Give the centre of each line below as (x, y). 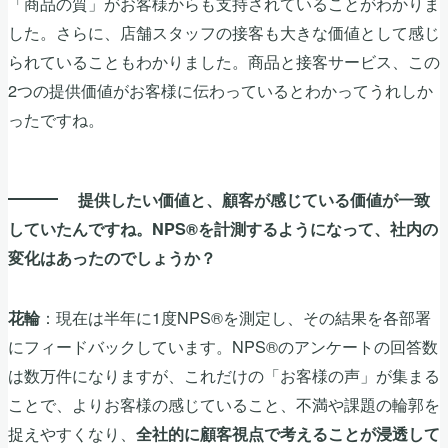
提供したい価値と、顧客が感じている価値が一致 (254, 200)
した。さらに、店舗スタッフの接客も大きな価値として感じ (224, 31)
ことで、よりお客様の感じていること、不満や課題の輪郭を (224, 404)
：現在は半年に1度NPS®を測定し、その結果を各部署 (235, 317)
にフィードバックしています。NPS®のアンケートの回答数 (223, 346)
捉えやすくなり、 (72, 433)
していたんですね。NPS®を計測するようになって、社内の (223, 229)
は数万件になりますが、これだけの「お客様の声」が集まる (224, 375)
